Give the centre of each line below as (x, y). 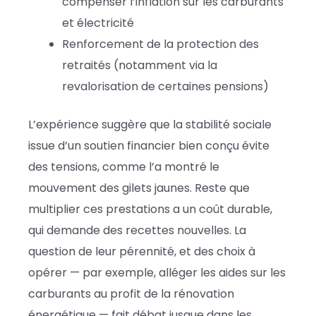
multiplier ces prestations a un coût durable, (150, 209)
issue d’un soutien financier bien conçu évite (149, 145)
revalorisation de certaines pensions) (165, 86)
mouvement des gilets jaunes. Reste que (139, 188)
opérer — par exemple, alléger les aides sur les (157, 272)
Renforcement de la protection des (160, 44)
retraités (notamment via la (140, 65)
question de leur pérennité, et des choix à (142, 251)
